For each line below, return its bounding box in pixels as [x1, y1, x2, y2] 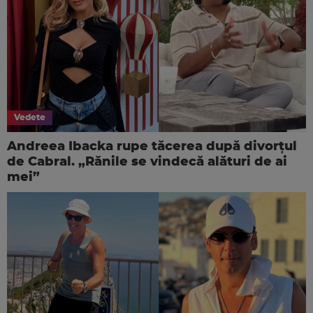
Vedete [14, 113, 45, 122]
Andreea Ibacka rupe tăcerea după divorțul [7, 140, 297, 154]
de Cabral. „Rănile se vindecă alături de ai [7, 156, 287, 169]
